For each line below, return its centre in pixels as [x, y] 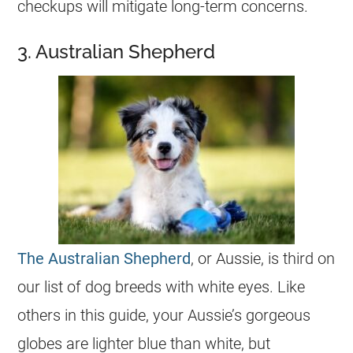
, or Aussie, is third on [263, 258]
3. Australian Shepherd [117, 52]
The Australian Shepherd [104, 258]
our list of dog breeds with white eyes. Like [162, 287]
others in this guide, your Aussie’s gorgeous [164, 315]
